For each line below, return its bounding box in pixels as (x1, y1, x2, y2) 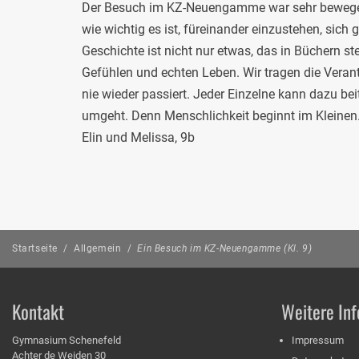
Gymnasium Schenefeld (12, 334, 121, 347)
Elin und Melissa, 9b (82, 130, 195, 146)
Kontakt (12, 296, 64, 325)
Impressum (292, 334, 344, 347)
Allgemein (74, 242, 122, 254)
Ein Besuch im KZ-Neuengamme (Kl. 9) (137, 242, 313, 254)
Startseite (12, 242, 58, 254)
